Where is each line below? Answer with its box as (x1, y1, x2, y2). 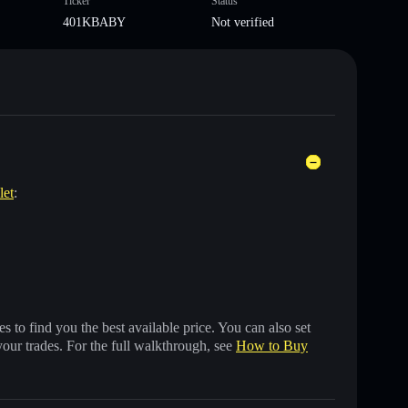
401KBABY (62, 15, 126, 29)
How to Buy (236, 337, 308, 353)
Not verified (211, 15, 274, 29)
